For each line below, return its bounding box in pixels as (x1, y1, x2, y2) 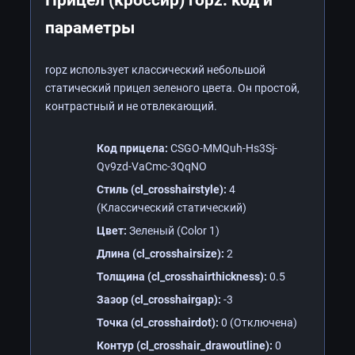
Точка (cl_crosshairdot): (97, 315, 219, 329)
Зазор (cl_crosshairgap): (97, 292, 221, 306)
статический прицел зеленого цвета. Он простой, (45, 81, 300, 94)
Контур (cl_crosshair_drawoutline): (97, 338, 273, 352)
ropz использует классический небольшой (45, 63, 265, 76)
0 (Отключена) (219, 315, 297, 329)
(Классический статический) (97, 200, 246, 214)
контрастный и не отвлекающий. (45, 99, 217, 113)
